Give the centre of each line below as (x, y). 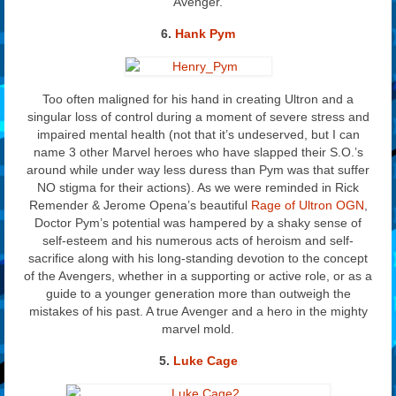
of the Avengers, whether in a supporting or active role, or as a (198, 275)
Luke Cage (203, 360)
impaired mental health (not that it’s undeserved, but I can (198, 134)
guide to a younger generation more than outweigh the (198, 293)
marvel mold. (198, 328)
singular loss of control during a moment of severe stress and (198, 116)
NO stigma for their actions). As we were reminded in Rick (198, 187)
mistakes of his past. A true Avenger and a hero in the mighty (198, 311)
